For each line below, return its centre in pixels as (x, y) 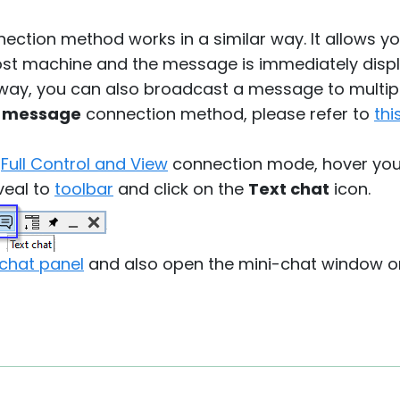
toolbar (84, 189)
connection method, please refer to (228, 114)
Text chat (289, 189)
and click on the (181, 189)
